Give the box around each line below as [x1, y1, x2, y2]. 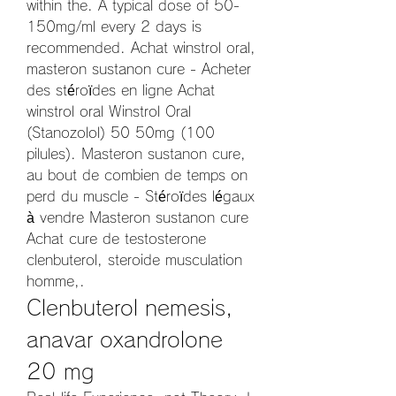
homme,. [27, 273, 90, 288]
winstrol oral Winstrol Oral [27, 103, 191, 118]
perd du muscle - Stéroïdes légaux [27, 188, 255, 203]
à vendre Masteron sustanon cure [27, 209, 248, 225]
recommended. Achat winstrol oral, [27, 40, 255, 55]
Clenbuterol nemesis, [27, 296, 232, 318]
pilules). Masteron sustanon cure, [27, 146, 246, 161]
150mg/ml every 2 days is [27, 19, 202, 34]
